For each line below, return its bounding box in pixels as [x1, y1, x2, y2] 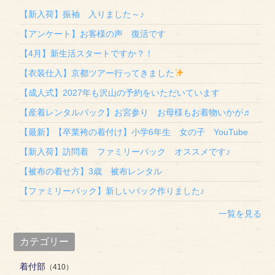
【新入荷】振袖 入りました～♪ [20, 9, 145, 19]
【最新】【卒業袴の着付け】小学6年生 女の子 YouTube [20, 127, 249, 137]
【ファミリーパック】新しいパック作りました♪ [20, 186, 205, 196]
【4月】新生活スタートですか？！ [20, 48, 154, 58]
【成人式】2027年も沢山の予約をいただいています [20, 88, 220, 98]
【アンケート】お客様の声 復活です [20, 29, 166, 39]
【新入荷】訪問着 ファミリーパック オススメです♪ [20, 147, 231, 157]
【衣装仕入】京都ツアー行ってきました [20, 68, 175, 78]
